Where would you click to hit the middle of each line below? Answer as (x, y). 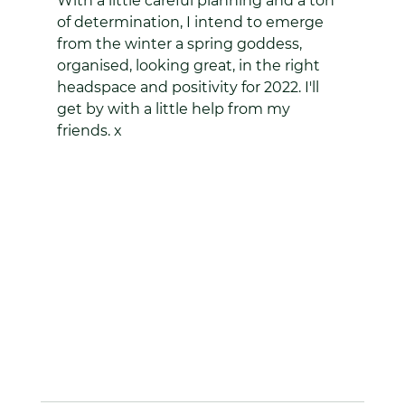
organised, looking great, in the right (190, 66)
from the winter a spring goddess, (181, 44)
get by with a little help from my (175, 109)
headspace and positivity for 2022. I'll (189, 87)
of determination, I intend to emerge (192, 22)
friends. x (89, 131)
